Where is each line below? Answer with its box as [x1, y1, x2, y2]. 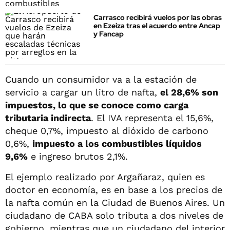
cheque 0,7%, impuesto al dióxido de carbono [5, 125, 208, 136]
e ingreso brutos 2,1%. [28, 150, 128, 162]
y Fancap [93, 29, 124, 39]
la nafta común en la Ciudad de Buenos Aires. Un [5, 197, 225, 208]
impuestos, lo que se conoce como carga [5, 99, 188, 110]
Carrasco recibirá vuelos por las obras [93, 13, 222, 23]
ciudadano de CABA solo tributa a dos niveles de [5, 209, 223, 221]
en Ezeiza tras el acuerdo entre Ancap [93, 21, 220, 31]
